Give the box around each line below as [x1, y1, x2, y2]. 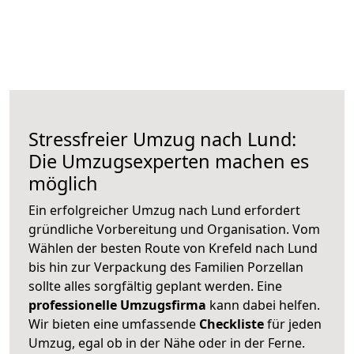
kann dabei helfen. [206, 296, 320, 314]
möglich [28, 170, 98, 196]
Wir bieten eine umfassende [28, 314, 199, 333]
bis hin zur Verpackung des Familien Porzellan [28, 258, 303, 276]
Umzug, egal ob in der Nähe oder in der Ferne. [28, 333, 305, 352]
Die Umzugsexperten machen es [28, 148, 309, 174]
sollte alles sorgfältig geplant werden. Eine [28, 277, 282, 295]
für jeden [264, 314, 322, 333]
